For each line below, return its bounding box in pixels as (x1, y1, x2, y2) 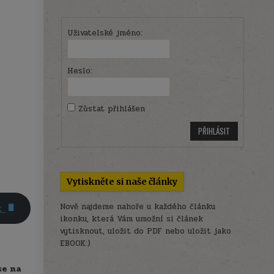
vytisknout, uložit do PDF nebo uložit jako (60, 225, 232, 238)
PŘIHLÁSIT (198, 124, 230, 137)
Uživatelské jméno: (67, 26, 143, 39)
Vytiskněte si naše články (67, 176, 178, 188)
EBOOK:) (60, 237, 91, 250)
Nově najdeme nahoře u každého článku (60, 201, 216, 213)
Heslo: (67, 64, 92, 77)
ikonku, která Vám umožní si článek (60, 213, 204, 226)
